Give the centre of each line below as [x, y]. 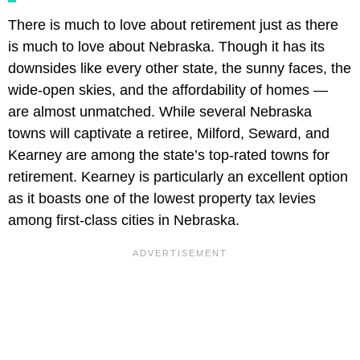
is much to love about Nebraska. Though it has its [166, 46]
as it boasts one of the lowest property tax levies [162, 198]
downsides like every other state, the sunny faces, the [180, 68]
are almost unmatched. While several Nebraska [160, 111]
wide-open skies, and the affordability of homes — [168, 90]
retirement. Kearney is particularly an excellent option [178, 176]
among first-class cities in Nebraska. [124, 220]
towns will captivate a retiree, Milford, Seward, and [169, 133]
